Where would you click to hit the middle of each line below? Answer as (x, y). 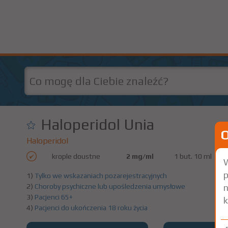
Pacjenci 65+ (54, 197)
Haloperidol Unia (97, 124)
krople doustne (76, 156)
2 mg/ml (140, 156)
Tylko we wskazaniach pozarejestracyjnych (101, 176)
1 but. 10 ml (193, 156)
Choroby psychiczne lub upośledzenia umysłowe (110, 186)
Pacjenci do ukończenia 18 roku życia (91, 208)
